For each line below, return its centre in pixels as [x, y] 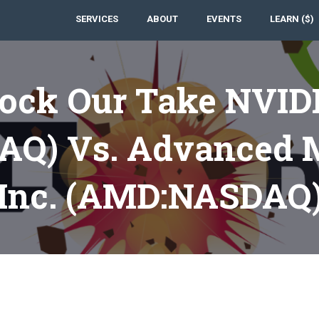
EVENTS [224, 19]
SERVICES [97, 19]
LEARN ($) [292, 19]
